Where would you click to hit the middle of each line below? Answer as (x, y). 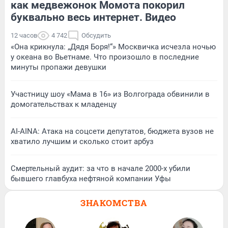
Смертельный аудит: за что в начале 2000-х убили (101, 168)
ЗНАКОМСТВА (114, 203)
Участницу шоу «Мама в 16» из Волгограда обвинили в (110, 94)
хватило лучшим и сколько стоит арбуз (82, 141)
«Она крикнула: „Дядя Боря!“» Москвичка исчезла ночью (113, 47)
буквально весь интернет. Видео (93, 17)
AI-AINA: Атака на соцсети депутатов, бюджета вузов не (112, 131)
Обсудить (96, 35)
